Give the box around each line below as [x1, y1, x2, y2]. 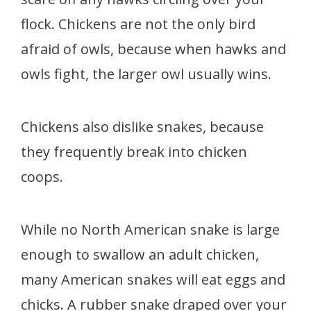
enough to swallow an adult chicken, [21, 244, 259, 264]
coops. [21, 167, 67, 186]
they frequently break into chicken [21, 142, 247, 161]
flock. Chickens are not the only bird [21, 14, 255, 33]
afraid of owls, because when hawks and [21, 39, 286, 58]
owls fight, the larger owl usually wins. [21, 64, 271, 83]
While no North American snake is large [21, 219, 280, 239]
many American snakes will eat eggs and [21, 269, 285, 289]
